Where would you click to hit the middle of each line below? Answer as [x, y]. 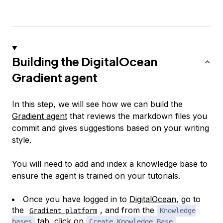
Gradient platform [63, 210]
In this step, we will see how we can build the [97, 104]
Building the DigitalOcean [85, 61]
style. [22, 140]
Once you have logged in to [76, 199]
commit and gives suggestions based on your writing [111, 128]
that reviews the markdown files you [137, 116]
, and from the [128, 210]
